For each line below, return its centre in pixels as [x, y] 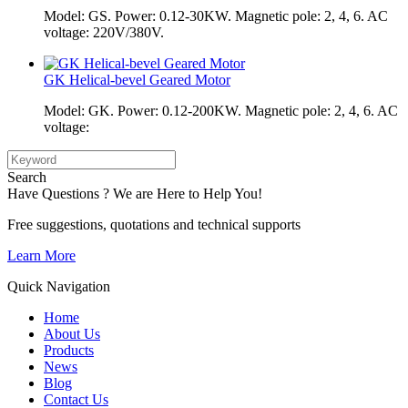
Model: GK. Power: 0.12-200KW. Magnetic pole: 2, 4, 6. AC [221, 110]
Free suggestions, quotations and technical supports [154, 224]
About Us [72, 333]
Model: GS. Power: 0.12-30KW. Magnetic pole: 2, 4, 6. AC [216, 15]
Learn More [41, 255]
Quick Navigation [59, 286]
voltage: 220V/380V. [104, 32]
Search [27, 177]
